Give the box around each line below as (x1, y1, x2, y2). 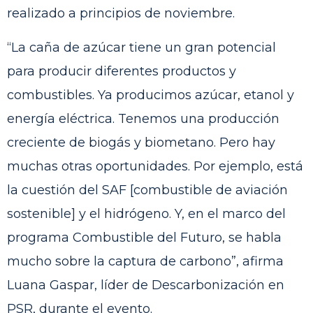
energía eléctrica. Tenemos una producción (7, 110, 279, 126)
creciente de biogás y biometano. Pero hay (7, 134, 275, 150)
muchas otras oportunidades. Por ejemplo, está (7, 158, 303, 174)
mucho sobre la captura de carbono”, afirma (7, 253, 284, 269)
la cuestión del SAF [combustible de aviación (7, 182, 288, 198)
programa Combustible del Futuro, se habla (7, 229, 282, 245)
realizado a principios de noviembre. (7, 6, 235, 22)
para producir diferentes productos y (7, 63, 236, 79)
